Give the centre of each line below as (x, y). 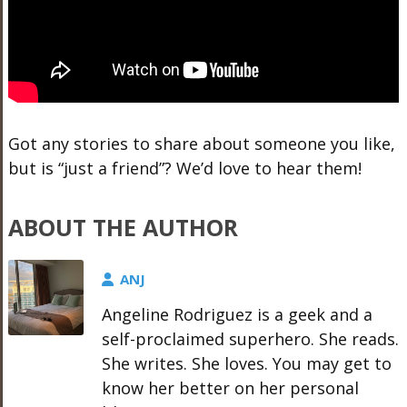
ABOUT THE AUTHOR (123, 227)
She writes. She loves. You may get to (246, 363)
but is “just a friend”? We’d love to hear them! (184, 168)
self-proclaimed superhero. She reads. (250, 339)
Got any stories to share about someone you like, (201, 144)
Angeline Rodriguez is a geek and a (237, 314)
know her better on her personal (230, 388)
